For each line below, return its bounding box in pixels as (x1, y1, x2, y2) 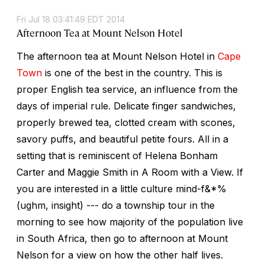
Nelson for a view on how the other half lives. (17, 248, 223, 261)
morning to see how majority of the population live (17, 215, 243, 228)
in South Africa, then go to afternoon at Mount (17, 232, 228, 244)
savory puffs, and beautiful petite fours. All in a (17, 132, 228, 145)
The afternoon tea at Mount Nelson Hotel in (17, 50, 218, 62)
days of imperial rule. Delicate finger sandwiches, (17, 99, 236, 112)
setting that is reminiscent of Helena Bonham (17, 149, 218, 161)
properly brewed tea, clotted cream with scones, (17, 116, 235, 128)
